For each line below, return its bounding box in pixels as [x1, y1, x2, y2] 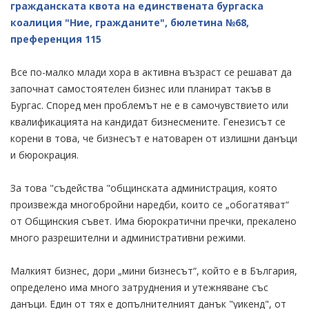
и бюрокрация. [10, 148, 79, 161]
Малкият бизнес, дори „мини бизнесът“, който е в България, [10, 263, 297, 277]
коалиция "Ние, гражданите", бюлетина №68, [10, 15, 249, 29]
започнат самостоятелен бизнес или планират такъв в [10, 81, 271, 95]
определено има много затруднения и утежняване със [10, 280, 268, 294]
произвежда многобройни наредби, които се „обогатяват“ [10, 197, 289, 211]
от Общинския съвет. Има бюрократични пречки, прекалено [10, 214, 297, 228]
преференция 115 [10, 32, 101, 46]
